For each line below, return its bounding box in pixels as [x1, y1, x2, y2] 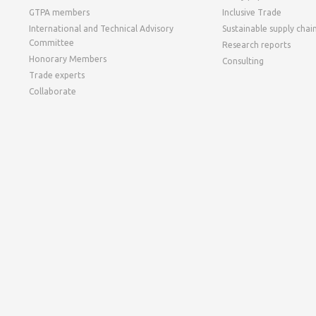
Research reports [222, 40, 291, 49]
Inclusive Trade [222, 8, 282, 17]
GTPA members [28, 8, 90, 17]
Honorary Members [28, 54, 107, 63]
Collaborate [28, 87, 76, 96]
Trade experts [28, 71, 85, 80]
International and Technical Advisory [28, 24, 174, 33]
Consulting [222, 56, 265, 66]
